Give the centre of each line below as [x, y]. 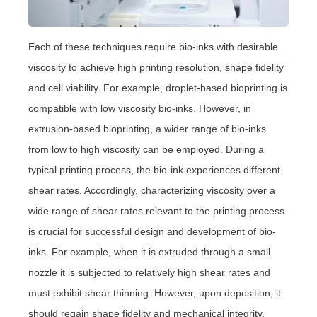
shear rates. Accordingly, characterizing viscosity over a [152, 191]
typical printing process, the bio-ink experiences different [154, 170]
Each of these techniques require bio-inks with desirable [153, 47]
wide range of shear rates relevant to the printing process [156, 211]
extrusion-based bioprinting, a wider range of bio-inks [147, 129]
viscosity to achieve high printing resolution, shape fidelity [156, 68]
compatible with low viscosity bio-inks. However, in [140, 109]
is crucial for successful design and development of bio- [152, 232]
